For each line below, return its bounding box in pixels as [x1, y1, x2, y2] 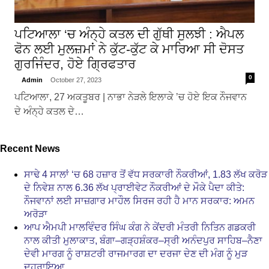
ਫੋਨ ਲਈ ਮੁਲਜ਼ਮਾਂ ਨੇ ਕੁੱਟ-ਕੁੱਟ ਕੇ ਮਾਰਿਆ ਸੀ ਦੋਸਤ [14, 41, 244, 56]
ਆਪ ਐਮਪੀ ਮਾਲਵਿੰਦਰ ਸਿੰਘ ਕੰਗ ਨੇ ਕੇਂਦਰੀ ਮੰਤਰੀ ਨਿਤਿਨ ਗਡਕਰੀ [24, 222, 256, 232]
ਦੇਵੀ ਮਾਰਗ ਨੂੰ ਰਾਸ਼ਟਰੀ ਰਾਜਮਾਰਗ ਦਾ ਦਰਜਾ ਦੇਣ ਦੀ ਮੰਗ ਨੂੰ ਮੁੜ [24, 248, 247, 259]
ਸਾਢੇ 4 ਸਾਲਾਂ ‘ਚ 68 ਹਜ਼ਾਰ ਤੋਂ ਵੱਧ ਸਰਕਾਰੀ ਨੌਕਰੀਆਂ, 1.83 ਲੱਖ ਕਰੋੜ [24, 169, 267, 180]
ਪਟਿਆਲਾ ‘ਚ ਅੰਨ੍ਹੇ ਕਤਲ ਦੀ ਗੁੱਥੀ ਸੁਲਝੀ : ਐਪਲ [14, 26, 244, 41]
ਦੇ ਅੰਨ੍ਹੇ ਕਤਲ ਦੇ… [14, 106, 84, 116]
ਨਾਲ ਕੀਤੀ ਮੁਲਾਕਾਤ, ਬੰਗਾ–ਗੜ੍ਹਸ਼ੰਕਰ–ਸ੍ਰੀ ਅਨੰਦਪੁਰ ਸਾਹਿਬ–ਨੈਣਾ [24, 235, 262, 246]
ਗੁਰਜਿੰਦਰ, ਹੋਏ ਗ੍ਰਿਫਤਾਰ [14, 56, 136, 71]
